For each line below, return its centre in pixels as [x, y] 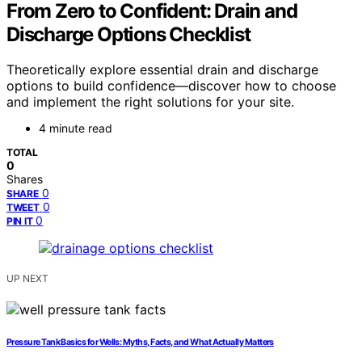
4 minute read [76, 128]
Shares [25, 179]
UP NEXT [27, 279]
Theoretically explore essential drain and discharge [162, 70]
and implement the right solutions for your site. [150, 102]
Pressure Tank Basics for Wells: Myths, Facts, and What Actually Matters [140, 343]
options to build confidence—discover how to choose [171, 86]
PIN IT [20, 221]
